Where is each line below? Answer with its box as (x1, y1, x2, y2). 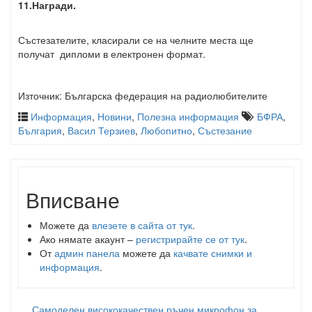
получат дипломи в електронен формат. (18, 47, 205, 61)
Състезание (198, 123, 252, 137)
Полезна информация (137, 109, 239, 123)
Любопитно (141, 123, 192, 137)
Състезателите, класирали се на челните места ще (18, 33, 253, 47)
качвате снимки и (173, 246, 252, 260)
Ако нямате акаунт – (40, 232, 136, 246)
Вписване (26, 185, 120, 214)
